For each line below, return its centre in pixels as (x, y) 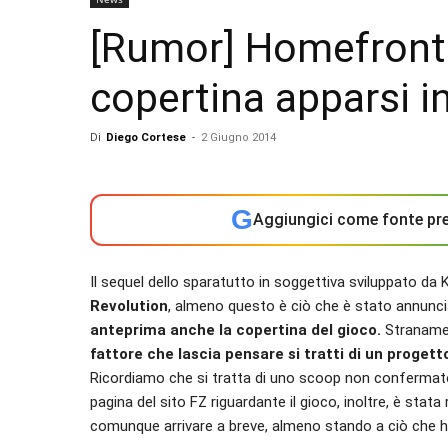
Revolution (129, 306)
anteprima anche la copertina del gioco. (235, 330)
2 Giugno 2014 (238, 137)
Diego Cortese (146, 137)
